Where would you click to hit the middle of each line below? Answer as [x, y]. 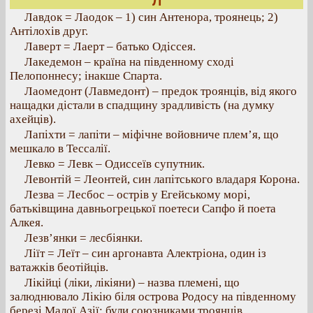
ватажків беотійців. [59, 267]
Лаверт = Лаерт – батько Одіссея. [110, 46]
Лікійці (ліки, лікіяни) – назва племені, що [132, 283]
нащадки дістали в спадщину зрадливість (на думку [142, 105]
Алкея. [27, 223]
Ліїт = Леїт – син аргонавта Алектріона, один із [145, 253]
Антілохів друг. [49, 31]
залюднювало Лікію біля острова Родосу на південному [153, 297]
